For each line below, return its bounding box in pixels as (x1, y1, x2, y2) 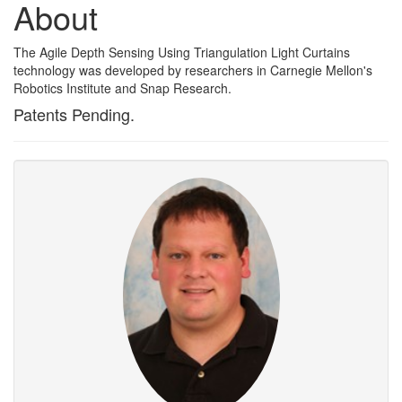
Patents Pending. (13, 102, 135, 127)
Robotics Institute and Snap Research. (13, 79, 232, 98)
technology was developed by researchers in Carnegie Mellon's (13, 61, 372, 80)
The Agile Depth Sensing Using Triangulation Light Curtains (13, 43, 350, 62)
